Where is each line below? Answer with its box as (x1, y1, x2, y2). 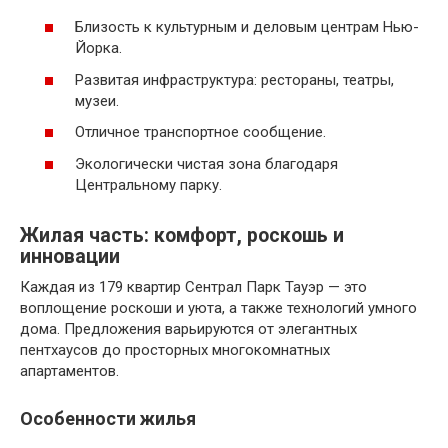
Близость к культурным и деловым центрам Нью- (75, 18, 419, 37)
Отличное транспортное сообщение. (75, 123, 326, 142)
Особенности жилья (20, 407, 196, 429)
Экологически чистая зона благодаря (75, 154, 338, 173)
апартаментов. (20, 361, 119, 380)
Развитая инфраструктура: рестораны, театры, (75, 70, 394, 89)
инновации (20, 245, 120, 269)
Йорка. (75, 39, 122, 58)
